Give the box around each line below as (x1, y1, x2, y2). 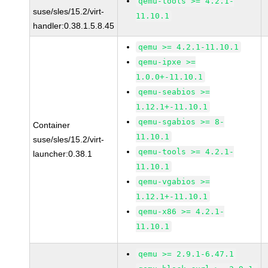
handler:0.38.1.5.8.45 (33, 21, 115, 31)
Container (33, 120, 71, 130)
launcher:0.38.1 (33, 149, 93, 159)
